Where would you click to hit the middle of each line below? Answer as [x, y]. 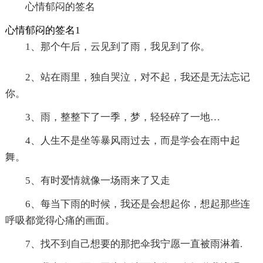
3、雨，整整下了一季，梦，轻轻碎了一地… [122, 117]
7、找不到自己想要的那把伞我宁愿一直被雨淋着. [134, 244]
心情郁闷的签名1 [43, 31]
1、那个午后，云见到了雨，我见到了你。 [117, 47]
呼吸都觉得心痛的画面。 [60, 221]
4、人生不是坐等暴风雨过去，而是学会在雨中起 [132, 141]
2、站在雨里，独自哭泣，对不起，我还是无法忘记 [137, 77]
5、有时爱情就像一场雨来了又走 [97, 181]
